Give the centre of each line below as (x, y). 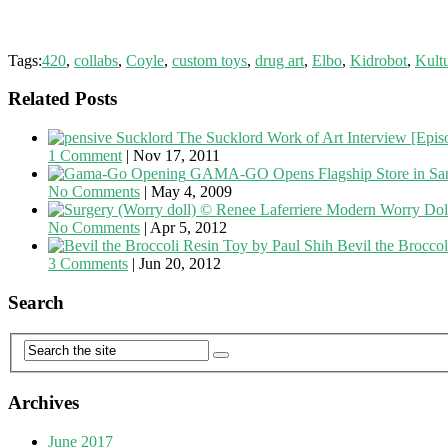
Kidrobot (378, 60)
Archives (43, 402)
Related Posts (62, 99)
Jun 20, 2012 (180, 264)
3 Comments (88, 264)
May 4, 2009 (191, 192)
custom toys (209, 60)
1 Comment (85, 156)
